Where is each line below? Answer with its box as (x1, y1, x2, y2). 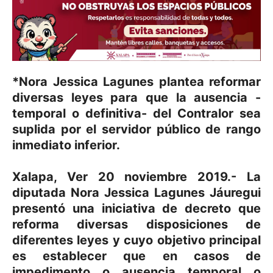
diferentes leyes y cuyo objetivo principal (12, 233, 261, 247)
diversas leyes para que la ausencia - (12, 90, 261, 105)
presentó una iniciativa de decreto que (12, 201, 261, 216)
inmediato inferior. (12, 138, 120, 152)
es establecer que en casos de (12, 249, 261, 263)
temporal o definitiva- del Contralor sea (12, 106, 261, 121)
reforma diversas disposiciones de (12, 217, 261, 232)
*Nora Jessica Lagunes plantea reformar (12, 74, 261, 89)
